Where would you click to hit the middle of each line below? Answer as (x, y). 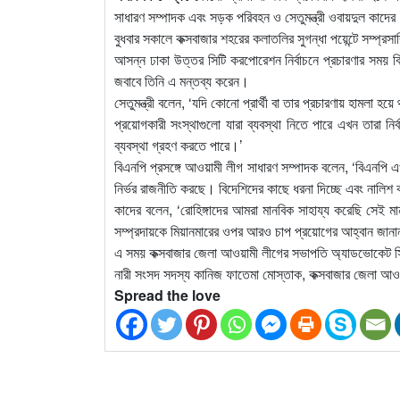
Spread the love (167, 295)
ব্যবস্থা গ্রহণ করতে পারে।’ (179, 145)
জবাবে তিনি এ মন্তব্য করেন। (182, 80)
